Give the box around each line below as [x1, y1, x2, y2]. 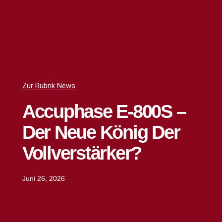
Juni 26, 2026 [22, 174, 65, 182]
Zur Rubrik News [22, 81, 75, 90]
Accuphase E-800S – [22, 101, 186, 122]
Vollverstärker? [22, 142, 142, 164]
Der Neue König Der [22, 121, 180, 143]
